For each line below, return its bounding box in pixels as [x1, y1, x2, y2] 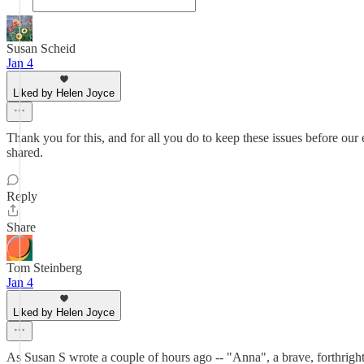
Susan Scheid [6, 41, 76, 55]
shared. [6, 145, 43, 159]
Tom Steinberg [6, 261, 82, 275]
